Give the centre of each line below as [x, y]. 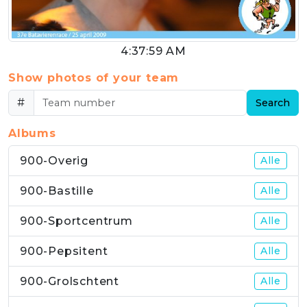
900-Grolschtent [70, 281]
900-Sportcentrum [76, 221]
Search [273, 102]
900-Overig [54, 160]
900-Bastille [57, 191]
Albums [32, 133]
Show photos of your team [94, 77]
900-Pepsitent [64, 251]
